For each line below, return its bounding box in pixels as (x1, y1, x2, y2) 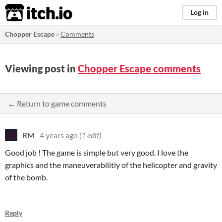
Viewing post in (5, 62, 78, 74)
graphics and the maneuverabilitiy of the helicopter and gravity (5, 160, 217, 169)
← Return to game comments (7, 99, 107, 108)
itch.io (4, 3, 48, 23)
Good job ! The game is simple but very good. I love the (5, 148, 188, 157)
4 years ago (40, 130, 78, 140)
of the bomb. (5, 172, 49, 182)
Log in (190, 8, 209, 16)
